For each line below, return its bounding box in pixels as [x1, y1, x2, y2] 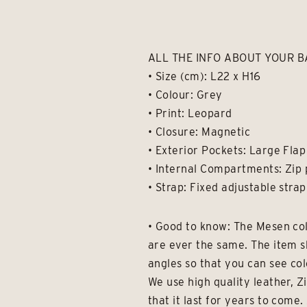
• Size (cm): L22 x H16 [148, 70, 261, 83]
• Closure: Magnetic [148, 125, 251, 138]
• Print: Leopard [148, 107, 232, 120]
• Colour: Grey [148, 88, 223, 101]
